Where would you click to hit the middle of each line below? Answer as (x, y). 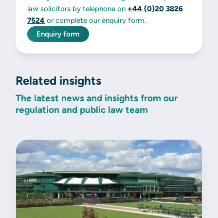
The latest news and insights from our (97, 98)
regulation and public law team (82, 110)
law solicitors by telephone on (77, 9)
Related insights (58, 81)
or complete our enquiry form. (96, 21)
